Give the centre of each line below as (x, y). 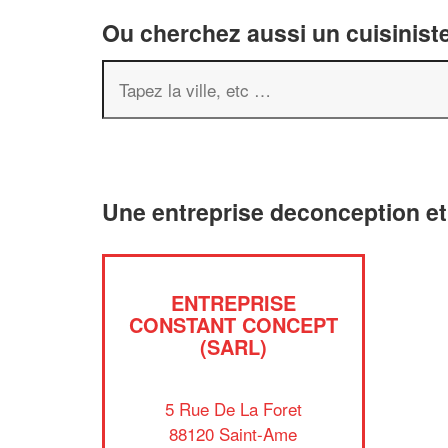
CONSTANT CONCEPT (233, 324)
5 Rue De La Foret (233, 408)
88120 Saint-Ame (233, 433)
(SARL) (233, 346)
